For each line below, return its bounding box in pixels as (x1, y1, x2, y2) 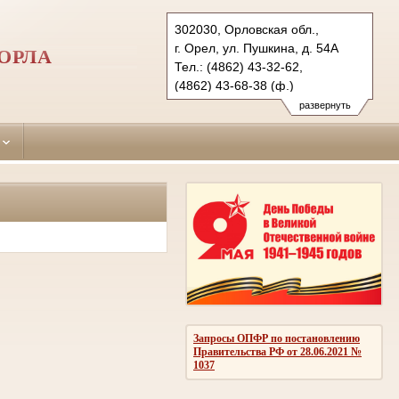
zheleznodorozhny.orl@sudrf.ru (175, 97, 351, 111)
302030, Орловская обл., (175, 22, 319, 37)
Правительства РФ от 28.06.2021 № (193, 345, 362, 358)
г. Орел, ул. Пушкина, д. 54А (175, 41, 338, 55)
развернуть (298, 100, 351, 110)
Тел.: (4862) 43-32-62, (175, 60, 303, 74)
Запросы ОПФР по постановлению (193, 331, 360, 345)
